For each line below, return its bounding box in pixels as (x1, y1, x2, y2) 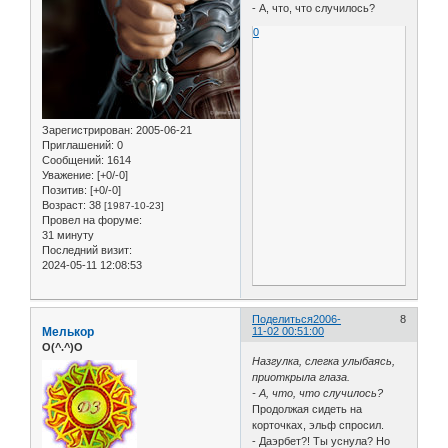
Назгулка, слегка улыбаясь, (252, 354, 396, 367)
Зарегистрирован (42, 124, 130, 137)
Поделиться (252, 313, 314, 326)
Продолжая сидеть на (252, 402, 363, 415)
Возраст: (42, 199, 86, 212)
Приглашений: (42, 139, 114, 152)
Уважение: (42, 169, 94, 182)
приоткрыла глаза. (252, 370, 351, 383)
